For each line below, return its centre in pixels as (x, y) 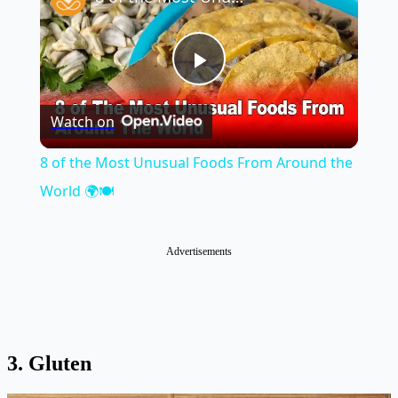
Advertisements (199, 251)
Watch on (82, 121)
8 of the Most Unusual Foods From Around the (196, 162)
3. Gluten (49, 363)
